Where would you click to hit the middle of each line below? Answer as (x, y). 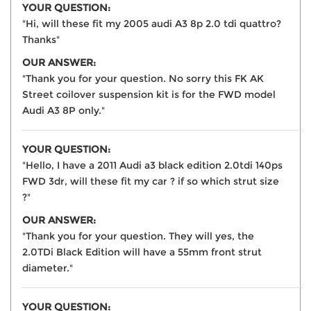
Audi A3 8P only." (64, 110)
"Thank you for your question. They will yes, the (138, 236)
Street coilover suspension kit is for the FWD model (149, 94)
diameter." (48, 268)
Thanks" (41, 39)
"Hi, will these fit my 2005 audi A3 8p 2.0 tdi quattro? (152, 23)
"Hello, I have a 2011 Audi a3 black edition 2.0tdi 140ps (152, 165)
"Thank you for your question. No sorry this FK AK (143, 78)
